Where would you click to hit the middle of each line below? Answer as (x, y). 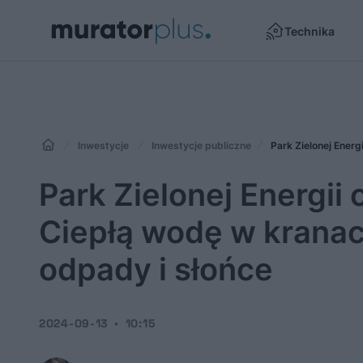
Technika (310, 31)
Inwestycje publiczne (201, 145)
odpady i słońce (156, 269)
